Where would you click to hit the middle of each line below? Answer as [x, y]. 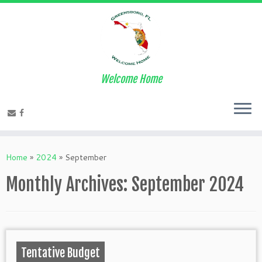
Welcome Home [131, 79]
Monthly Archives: [69, 185]
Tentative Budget [60, 253]
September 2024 [188, 185]
